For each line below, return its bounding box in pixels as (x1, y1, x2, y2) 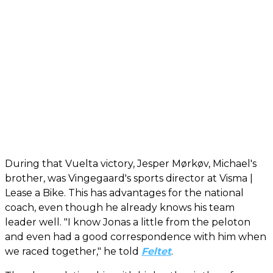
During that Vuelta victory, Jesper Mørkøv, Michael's (5, 157, 257, 169)
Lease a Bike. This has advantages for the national (5, 186, 244, 199)
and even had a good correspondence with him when (5, 230, 266, 243)
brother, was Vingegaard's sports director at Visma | (5, 172, 253, 184)
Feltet (141, 245, 171, 257)
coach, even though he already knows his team (5, 201, 235, 213)
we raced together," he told (5, 245, 141, 257)
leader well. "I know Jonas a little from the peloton (5, 216, 250, 228)
